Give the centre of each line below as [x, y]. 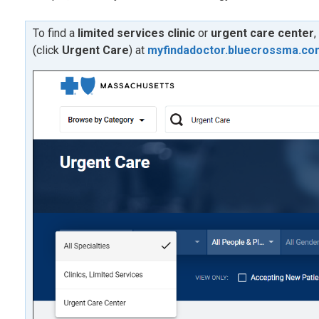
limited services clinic [136, 33]
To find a [55, 33]
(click [47, 50]
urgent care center [262, 33]
